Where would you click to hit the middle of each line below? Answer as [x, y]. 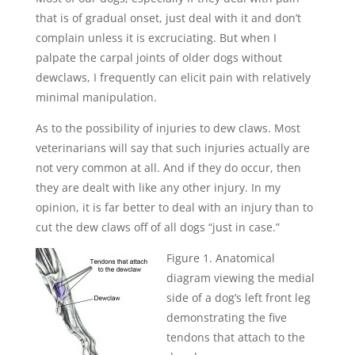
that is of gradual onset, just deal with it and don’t [168, 18]
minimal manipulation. [96, 97]
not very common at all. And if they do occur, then [168, 168]
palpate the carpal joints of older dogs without [158, 57]
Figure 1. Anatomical [220, 258]
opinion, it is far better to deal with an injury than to [174, 207]
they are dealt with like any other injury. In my [158, 187]
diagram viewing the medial [240, 278]
